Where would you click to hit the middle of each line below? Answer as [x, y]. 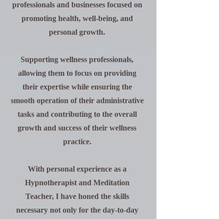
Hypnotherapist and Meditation [77, 183]
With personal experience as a [77, 169]
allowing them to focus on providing [77, 73]
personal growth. [77, 32]
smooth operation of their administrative [77, 100]
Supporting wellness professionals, [77, 59]
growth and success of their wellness [77, 128]
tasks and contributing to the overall [77, 114]
